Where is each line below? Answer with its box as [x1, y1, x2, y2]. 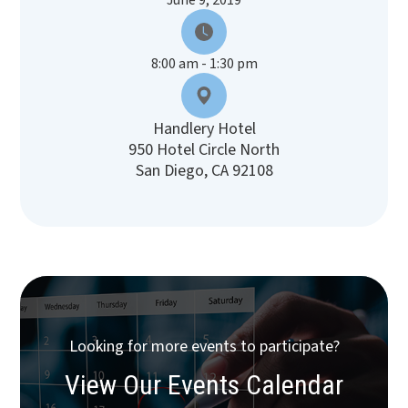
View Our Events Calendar [65, 369, 343, 402]
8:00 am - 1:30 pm [150, 54, 258, 75]
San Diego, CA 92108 [135, 159, 273, 183]
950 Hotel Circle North [128, 138, 280, 162]
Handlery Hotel [152, 117, 256, 141]
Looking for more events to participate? [68, 335, 340, 359]
